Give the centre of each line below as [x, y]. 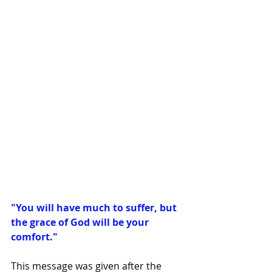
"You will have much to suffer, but [95, 207]
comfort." [34, 236]
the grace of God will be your [81, 222]
